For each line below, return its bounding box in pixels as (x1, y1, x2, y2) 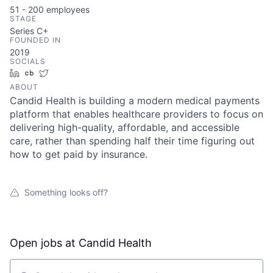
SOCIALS (10, 57, 46, 66)
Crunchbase (38, 68, 87, 78)
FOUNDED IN (10, 35, 61, 44)
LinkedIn (24, 68, 58, 78)
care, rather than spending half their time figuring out (10, 135, 255, 147)
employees (44, 4, 90, 15)
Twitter (53, 68, 80, 78)
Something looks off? (24, 187, 108, 197)
